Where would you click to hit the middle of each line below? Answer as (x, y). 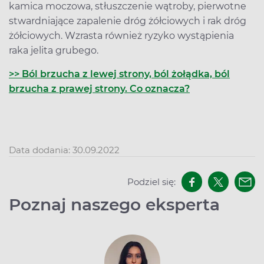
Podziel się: (151, 181)
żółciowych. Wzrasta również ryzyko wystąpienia (121, 35)
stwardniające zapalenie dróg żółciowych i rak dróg (128, 21)
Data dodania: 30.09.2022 (64, 150)
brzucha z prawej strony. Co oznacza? (99, 88)
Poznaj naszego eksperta (114, 205)
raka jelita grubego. (54, 50)
